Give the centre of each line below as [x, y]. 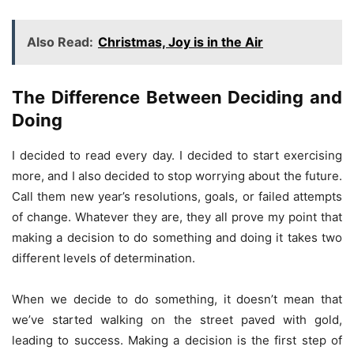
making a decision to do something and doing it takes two [177, 238]
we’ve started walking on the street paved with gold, [177, 320]
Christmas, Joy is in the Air [181, 42]
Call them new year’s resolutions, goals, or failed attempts [177, 197]
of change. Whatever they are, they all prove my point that [177, 217]
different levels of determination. [104, 258]
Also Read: [60, 42]
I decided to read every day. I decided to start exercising [177, 156]
